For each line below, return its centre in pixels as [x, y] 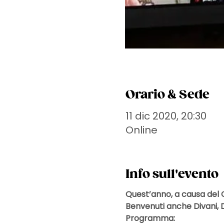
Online [141, 130]
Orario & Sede [167, 95]
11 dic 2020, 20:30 [166, 116]
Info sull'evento [172, 175]
